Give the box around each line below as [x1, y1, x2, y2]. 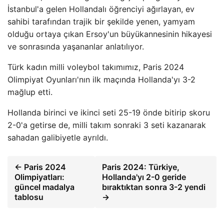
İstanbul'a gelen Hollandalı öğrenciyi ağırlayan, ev [7, 4, 194, 14]
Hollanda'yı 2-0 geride [101, 172, 186, 182]
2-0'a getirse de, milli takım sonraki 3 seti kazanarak [7, 120, 206, 130]
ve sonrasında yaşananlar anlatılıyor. [7, 41, 144, 51]
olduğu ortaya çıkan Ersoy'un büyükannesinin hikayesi [7, 29, 212, 39]
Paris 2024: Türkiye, [101, 162, 179, 172]
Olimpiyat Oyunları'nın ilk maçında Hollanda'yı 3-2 [7, 74, 195, 84]
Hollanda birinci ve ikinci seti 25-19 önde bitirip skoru [7, 107, 210, 117]
